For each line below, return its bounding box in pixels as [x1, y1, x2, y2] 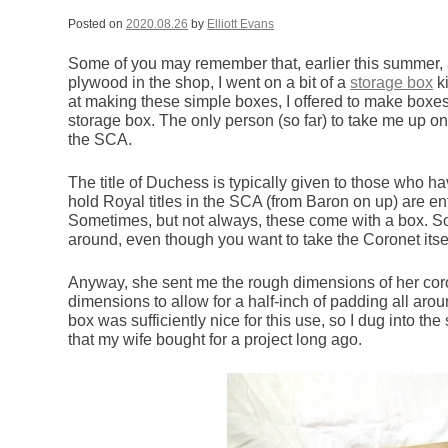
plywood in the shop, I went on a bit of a [68, 74, 351, 92]
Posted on [68, 17, 127, 32]
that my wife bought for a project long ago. [68, 331, 363, 349]
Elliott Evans [207, 17, 275, 32]
